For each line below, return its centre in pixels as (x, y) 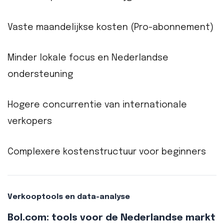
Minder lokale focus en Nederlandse (88, 58)
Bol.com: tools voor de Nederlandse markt (111, 217)
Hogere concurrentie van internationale (97, 105)
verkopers (30, 122)
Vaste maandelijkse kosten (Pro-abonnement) (110, 27)
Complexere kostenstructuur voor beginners (107, 152)
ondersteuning (40, 74)
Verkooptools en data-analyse (69, 197)
